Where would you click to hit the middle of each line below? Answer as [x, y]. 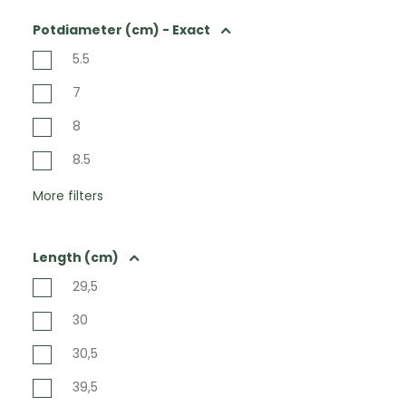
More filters [68, 196]
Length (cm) [76, 257]
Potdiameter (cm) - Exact [121, 30]
